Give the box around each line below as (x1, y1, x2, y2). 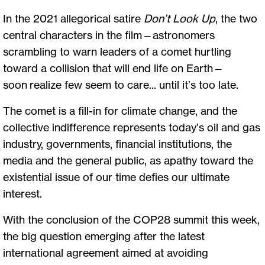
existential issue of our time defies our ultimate (3, 170, 230, 183)
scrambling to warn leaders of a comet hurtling (3, 44, 231, 58)
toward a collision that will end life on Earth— (3, 61, 224, 75)
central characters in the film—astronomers (3, 28, 215, 41)
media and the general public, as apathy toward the (3, 153, 253, 167)
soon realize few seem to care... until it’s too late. (3, 77, 241, 91)
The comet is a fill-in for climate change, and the (3, 104, 237, 117)
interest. (3, 186, 44, 200)
